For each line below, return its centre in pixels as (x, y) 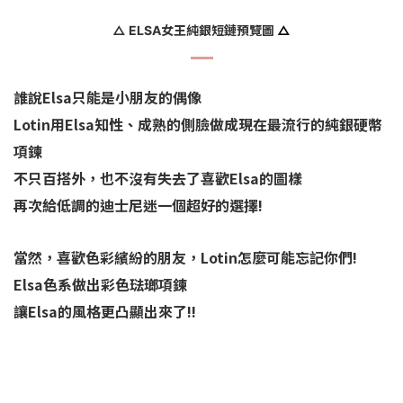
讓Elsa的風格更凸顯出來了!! (105, 311)
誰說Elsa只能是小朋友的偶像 (107, 97)
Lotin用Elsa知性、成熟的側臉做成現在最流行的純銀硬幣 (198, 124)
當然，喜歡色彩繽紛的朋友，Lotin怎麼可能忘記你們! (185, 257)
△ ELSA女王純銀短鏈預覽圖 (195, 30)
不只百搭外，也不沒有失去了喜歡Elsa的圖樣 (158, 178)
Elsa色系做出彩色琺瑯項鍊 (100, 284)
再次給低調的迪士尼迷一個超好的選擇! (138, 205)
